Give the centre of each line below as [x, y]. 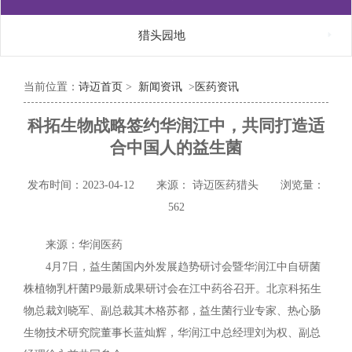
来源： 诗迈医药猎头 [209, 185]
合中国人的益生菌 [176, 148]
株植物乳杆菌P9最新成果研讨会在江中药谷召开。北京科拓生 [172, 289]
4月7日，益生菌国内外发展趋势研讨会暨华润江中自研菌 [183, 267]
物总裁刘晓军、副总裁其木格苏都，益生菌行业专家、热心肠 [172, 311]
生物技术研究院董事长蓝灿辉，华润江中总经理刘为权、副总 [172, 333]
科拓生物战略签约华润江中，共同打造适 [176, 126]
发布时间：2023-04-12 [81, 185]
